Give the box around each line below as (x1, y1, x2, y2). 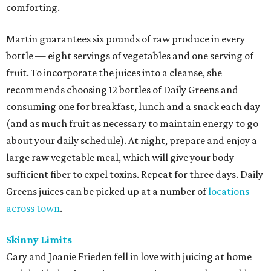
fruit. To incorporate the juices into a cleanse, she (6, 67, 222, 79)
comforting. (6, 1, 60, 14)
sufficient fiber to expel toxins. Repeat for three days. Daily (6, 168, 263, 181)
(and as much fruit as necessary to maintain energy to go (6, 117, 258, 130)
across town (6, 202, 60, 215)
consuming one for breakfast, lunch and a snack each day (6, 100, 260, 113)
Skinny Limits (6, 233, 72, 246)
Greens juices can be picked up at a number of (6, 185, 208, 198)
